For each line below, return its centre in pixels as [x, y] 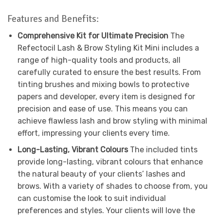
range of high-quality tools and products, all [99, 60]
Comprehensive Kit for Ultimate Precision [93, 36]
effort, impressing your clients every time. [93, 133]
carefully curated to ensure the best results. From [109, 72]
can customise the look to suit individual [91, 199]
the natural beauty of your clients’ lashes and [101, 174]
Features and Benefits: [53, 19]
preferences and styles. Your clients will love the [106, 211]
